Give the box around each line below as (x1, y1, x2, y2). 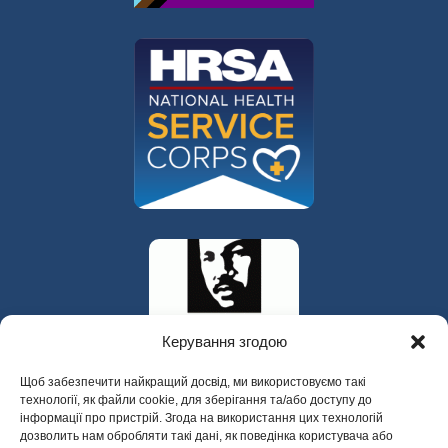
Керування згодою (161, 333, 287, 350)
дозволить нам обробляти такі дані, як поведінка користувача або (20, 429, 393, 443)
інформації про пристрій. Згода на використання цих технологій (20, 411, 383, 425)
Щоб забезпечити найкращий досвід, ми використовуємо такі (20, 375, 366, 389)
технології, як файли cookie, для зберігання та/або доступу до (20, 393, 372, 407)
